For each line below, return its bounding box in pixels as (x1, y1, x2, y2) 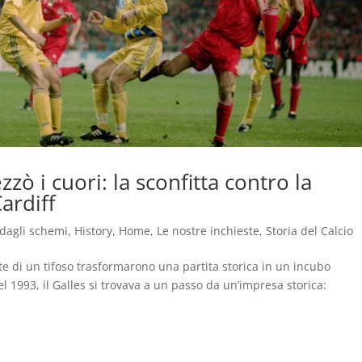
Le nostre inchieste (157, 222, 260, 238)
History (74, 222, 113, 238)
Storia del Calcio (266, 222, 354, 238)
